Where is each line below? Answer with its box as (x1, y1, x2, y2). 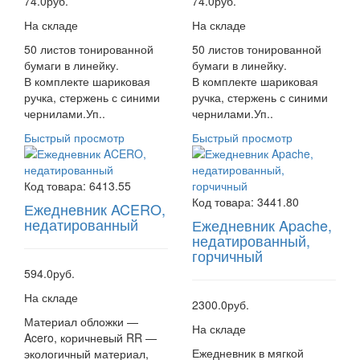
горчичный (192, 245, 263, 266)
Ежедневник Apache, (192, 215, 332, 235)
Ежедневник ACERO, (24, 198, 166, 219)
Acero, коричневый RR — (24, 329, 157, 346)
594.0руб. (24, 265, 75, 281)
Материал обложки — (24, 313, 138, 329)
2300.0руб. (192, 297, 249, 313)
